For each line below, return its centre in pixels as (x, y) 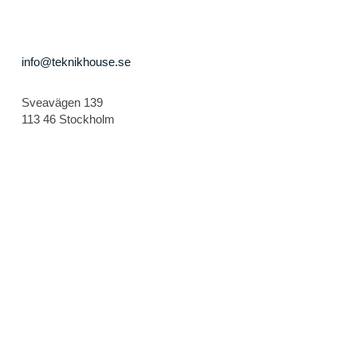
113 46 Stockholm (69, 119)
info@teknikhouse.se (76, 62)
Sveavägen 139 (63, 102)
